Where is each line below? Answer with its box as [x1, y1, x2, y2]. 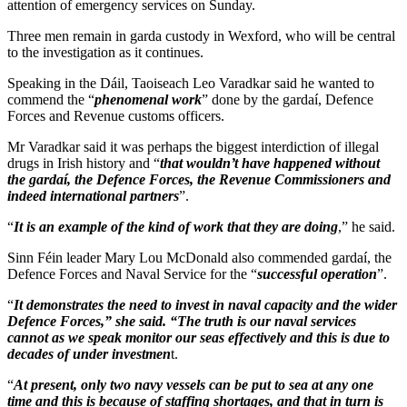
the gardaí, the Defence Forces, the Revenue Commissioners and [7, 172, 391, 188]
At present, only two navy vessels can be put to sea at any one [14, 377, 373, 393]
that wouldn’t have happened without [160, 155, 380, 172]
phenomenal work [94, 92, 202, 108]
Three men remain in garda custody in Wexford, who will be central [7, 28, 395, 45]
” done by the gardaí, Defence [202, 92, 373, 108]
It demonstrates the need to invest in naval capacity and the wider [14, 297, 397, 313]
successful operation [257, 266, 377, 283]
